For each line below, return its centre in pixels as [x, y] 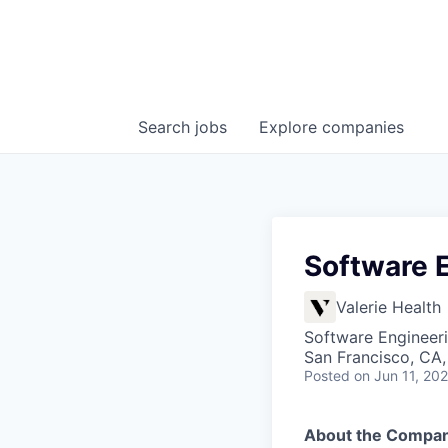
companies [363, 127]
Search [166, 127]
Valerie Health [388, 307]
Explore [290, 127]
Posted [327, 376]
